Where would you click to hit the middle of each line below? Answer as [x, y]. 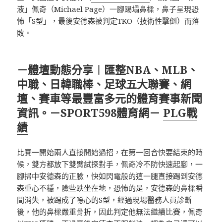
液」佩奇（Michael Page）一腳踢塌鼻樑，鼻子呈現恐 [108, 9]
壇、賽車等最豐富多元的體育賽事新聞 [110, 98]
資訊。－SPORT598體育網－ [90, 112]
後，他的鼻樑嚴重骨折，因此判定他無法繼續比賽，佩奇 [110, 211]
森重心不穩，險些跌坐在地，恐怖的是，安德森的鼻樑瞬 [110, 188]
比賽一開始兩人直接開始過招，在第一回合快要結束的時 [110, 152]
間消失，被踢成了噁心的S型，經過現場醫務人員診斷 [105, 199]
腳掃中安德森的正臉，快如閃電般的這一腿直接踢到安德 [110, 176]
